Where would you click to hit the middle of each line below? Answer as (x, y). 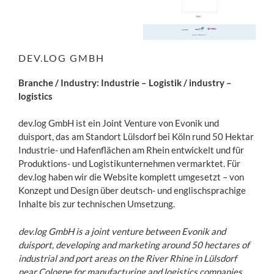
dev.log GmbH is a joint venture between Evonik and (122, 231)
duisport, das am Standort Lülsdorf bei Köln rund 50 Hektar (136, 137)
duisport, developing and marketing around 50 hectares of (134, 244)
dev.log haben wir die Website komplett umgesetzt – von (131, 177)
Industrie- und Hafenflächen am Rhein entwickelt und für (131, 150)
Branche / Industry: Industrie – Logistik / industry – (125, 82)
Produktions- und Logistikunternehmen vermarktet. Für (129, 164)
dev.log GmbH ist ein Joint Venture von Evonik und (119, 123)
